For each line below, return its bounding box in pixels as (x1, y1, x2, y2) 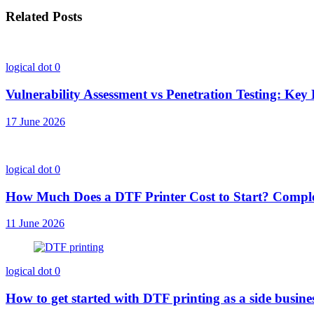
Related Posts (6, 8, 82, 24)
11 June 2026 (6, 217, 64, 230)
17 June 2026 (6, 115, 65, 128)
